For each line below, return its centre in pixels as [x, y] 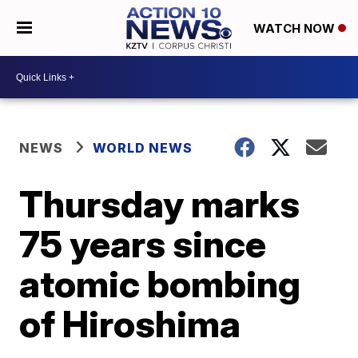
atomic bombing [160, 284]
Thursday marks [160, 204]
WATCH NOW [295, 29]
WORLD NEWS [143, 148]
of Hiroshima [130, 324]
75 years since [143, 244]
